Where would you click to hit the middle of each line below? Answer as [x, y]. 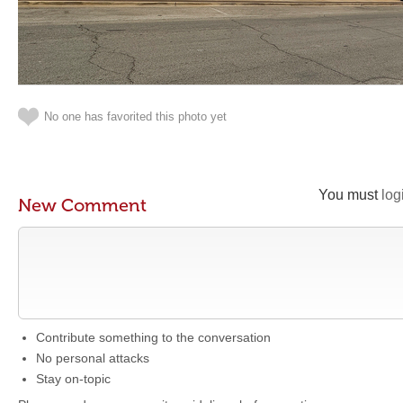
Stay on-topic [73, 379]
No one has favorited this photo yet [135, 116]
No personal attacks [93, 358]
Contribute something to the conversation [153, 337]
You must [350, 195]
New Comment [82, 205]
